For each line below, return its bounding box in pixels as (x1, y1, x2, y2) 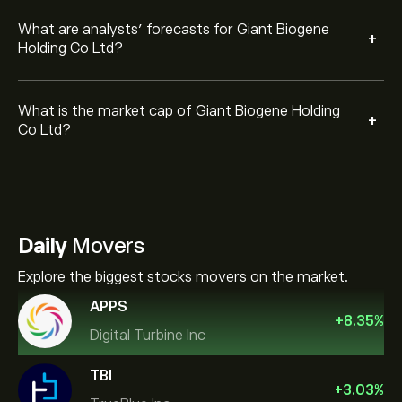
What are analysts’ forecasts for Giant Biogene (18, 22, 329, 38)
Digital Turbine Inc (90, 327, 205, 344)
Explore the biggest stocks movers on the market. (18, 269, 348, 285)
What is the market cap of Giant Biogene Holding (18, 103, 340, 119)
